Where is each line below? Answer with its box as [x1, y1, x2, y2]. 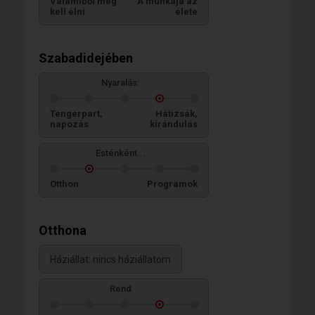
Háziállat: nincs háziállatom [50, 254, 171, 266]
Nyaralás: [101, 77, 139, 88]
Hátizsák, [155, 108, 198, 119]
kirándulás [150, 119, 198, 129]
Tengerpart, [50, 108, 103, 119]
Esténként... [95, 148, 146, 158]
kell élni [50, 6, 85, 17]
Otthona [39, 223, 86, 238]
